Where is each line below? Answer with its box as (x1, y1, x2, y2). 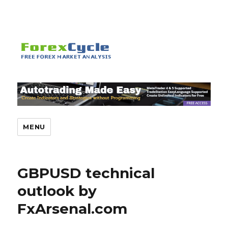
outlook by (17, 182, 97, 200)
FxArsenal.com (17, 200, 128, 218)
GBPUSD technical (17, 164, 155, 182)
